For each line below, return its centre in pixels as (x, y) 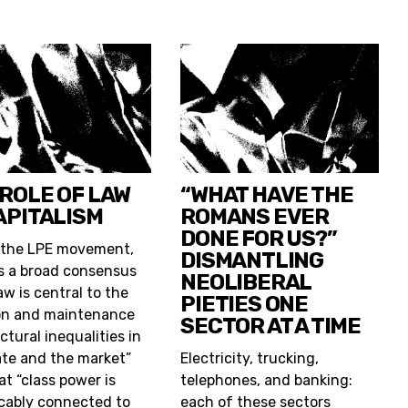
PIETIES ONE (244, 304)
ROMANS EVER (255, 216)
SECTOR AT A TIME (270, 326)
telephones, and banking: (267, 380)
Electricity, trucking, (250, 358)
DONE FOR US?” (259, 238)
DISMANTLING (252, 260)
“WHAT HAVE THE (267, 194)
